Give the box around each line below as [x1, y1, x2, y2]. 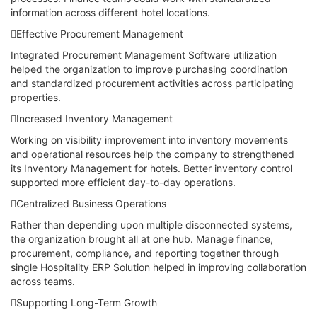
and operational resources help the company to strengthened [11, 148, 294, 160]
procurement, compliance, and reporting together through [11, 247, 279, 259]
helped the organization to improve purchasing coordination [11, 63, 287, 75]
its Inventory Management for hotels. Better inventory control [11, 162, 292, 174]
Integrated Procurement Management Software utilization [11, 49, 277, 61]
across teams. [11, 275, 75, 287]
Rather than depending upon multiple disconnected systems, [11, 219, 292, 231]
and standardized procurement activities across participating [11, 77, 294, 89]
